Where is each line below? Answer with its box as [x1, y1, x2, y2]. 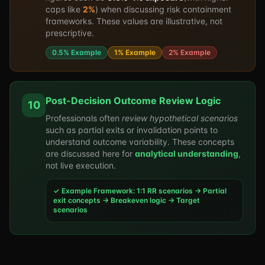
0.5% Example [52, 48, 101, 57]
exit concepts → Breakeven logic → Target [53, 196, 200, 205]
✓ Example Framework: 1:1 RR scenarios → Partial [53, 186, 227, 195]
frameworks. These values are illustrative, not [46, 16, 222, 26]
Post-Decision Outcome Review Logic [46, 95, 221, 106]
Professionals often [46, 113, 122, 123]
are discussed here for [46, 148, 135, 159]
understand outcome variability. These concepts [46, 137, 234, 147]
